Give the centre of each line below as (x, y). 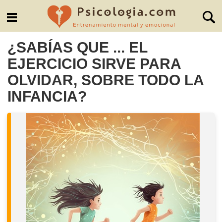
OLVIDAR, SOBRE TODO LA (106, 80)
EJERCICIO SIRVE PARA (94, 64)
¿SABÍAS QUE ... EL (78, 47)
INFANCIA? (47, 96)
